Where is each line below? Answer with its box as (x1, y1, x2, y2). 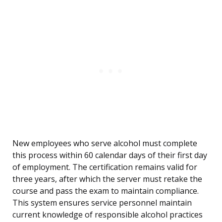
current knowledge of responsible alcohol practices (12, 209, 203, 221)
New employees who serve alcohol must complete (12, 138, 197, 149)
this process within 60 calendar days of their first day (12, 150, 207, 161)
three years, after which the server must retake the (12, 173, 202, 185)
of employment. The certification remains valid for (12, 162, 197, 173)
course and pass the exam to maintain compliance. (12, 185, 199, 197)
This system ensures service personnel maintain (12, 197, 192, 209)
